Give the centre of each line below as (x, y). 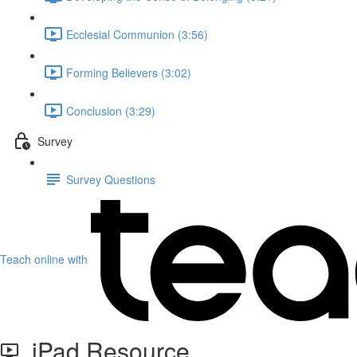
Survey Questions (111, 179)
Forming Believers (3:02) (129, 72)
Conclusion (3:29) (111, 110)
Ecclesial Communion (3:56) (137, 34)
